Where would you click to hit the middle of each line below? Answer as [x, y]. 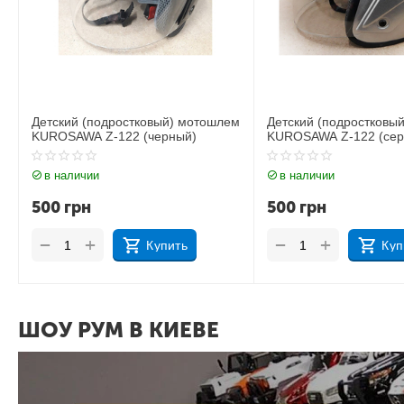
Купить [167, 245]
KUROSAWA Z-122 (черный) [115, 136]
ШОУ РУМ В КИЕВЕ [119, 330]
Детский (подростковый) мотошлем [136, 122]
